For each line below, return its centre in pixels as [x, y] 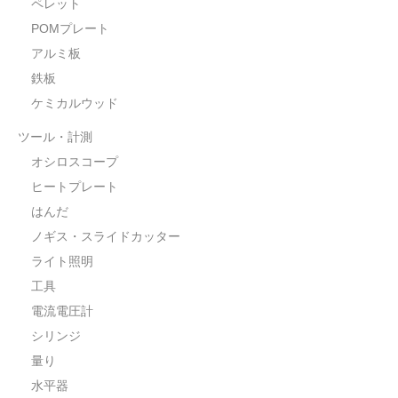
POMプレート [70, 29]
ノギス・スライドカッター [106, 237]
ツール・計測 [55, 137]
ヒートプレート [75, 187]
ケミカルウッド [75, 103]
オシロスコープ [75, 162]
